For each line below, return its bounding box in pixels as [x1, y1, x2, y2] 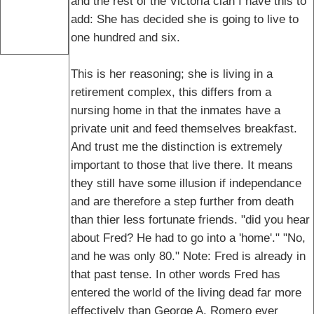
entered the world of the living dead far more [71, 286, 301, 299]
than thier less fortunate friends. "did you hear [71, 213, 310, 226]
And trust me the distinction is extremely [71, 140, 282, 153]
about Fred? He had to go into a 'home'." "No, [71, 231, 306, 245]
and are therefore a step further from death [71, 195, 294, 208]
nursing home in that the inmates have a [71, 104, 280, 117]
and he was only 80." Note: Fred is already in [71, 250, 306, 263]
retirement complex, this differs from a [71, 86, 271, 99]
